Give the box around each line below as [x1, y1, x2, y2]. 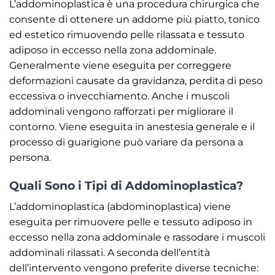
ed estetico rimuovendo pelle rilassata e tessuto [9, 29, 244, 41]
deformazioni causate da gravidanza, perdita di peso [9, 75, 263, 87]
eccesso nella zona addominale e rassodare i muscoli [9, 231, 265, 243]
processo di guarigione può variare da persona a [9, 136, 243, 149]
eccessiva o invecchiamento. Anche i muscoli [9, 90, 230, 103]
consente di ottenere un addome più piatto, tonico [9, 14, 260, 26]
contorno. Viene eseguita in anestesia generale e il [9, 121, 255, 133]
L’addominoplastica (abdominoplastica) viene [9, 200, 231, 212]
